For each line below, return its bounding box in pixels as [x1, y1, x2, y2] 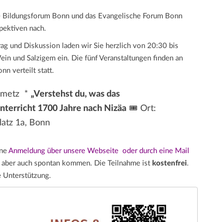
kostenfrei [152, 160, 187, 167]
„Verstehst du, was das [31, 90, 120, 99]
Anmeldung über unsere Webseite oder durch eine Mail [8, 147, 189, 155]
